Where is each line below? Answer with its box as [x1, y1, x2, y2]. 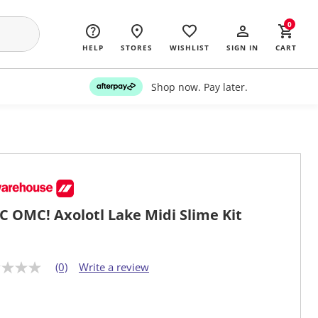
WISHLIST [170, 43, 209, 53]
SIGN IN [226, 43, 258, 53]
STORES [121, 43, 153, 53]
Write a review [79, 260, 149, 275]
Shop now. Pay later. [150, 79, 248, 94]
